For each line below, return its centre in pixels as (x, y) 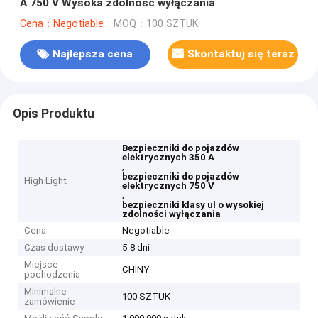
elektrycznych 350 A (169, 158)
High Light (46, 181)
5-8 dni (136, 248)
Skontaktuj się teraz (241, 54)
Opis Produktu (53, 113)
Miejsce (42, 265)
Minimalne (46, 292)
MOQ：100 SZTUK (156, 23)
